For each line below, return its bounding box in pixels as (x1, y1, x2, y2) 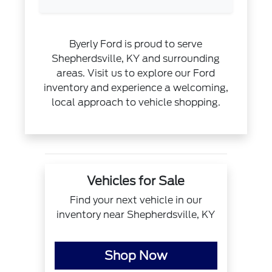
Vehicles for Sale (87, 173, 185, 188)
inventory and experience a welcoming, (43, 81, 228, 93)
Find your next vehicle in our (69, 194, 202, 206)
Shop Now (104, 248, 168, 263)
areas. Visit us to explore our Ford (56, 67, 216, 79)
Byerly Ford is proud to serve (69, 38, 203, 50)
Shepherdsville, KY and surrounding (52, 52, 220, 64)
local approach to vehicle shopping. (51, 96, 220, 108)
